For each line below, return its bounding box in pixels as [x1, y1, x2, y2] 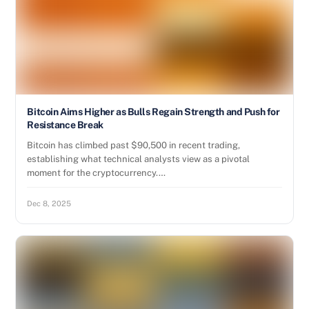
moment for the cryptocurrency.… [27, 168, 166, 178]
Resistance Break [27, 119, 103, 130]
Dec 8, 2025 [27, 199, 72, 208]
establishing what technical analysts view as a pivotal [27, 154, 250, 164]
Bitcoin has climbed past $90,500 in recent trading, [27, 140, 241, 150]
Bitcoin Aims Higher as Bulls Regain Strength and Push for [27, 106, 280, 117]
